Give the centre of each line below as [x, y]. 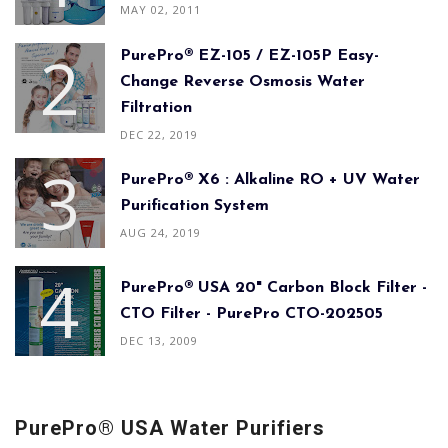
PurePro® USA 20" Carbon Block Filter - [273, 288]
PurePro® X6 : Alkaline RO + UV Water [270, 180]
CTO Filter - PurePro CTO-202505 [251, 314]
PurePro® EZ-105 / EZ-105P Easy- [249, 55]
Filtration [156, 107]
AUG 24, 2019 [160, 233]
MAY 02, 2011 [160, 10]
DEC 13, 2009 [159, 341]
